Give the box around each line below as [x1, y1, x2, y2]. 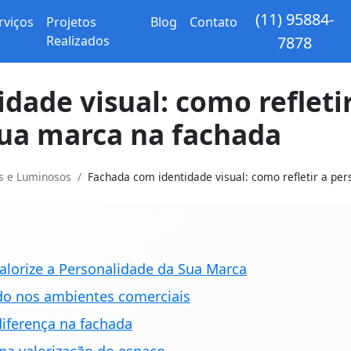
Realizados [46, 32, 110, 49]
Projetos [46, 13, 97, 31]
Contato [189, 13, 237, 31]
